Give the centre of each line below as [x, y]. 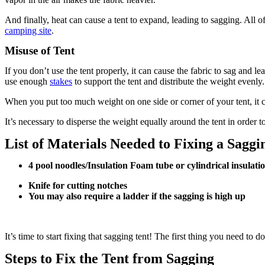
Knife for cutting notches [78, 185]
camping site [28, 30]
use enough [27, 81]
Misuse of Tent [40, 51]
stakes [61, 81]
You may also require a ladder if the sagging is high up [137, 196]
